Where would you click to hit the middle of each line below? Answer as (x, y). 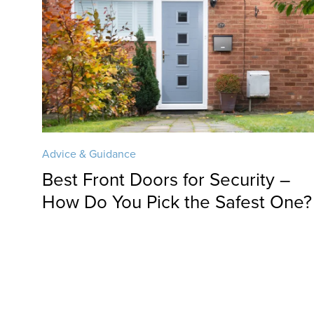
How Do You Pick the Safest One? (177, 202)
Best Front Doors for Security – (166, 180)
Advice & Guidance (89, 154)
